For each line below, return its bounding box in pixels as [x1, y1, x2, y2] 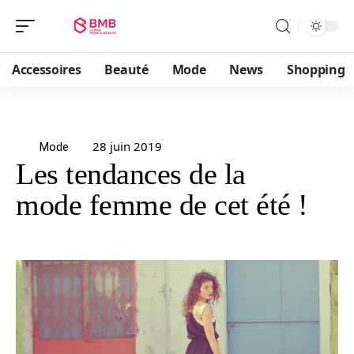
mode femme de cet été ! [16, 188, 308, 221]
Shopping [287, 61, 345, 78]
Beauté [104, 61, 149, 78]
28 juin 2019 [92, 138, 162, 154]
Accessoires [12, 61, 81, 78]
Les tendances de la [16, 157, 246, 190]
